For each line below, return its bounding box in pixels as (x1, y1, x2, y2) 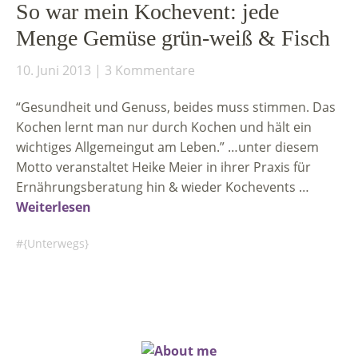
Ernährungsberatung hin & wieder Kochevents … (16, 178, 309, 196)
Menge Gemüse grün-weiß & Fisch (16, 26, 330, 50)
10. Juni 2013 (16, 62, 91, 79)
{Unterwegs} (23, 236, 89, 251)
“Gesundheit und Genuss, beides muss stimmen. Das (16, 98, 336, 116)
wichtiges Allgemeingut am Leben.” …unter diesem (16, 138, 319, 156)
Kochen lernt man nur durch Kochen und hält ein (16, 118, 312, 136)
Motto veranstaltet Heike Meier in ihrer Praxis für (16, 158, 311, 176)
